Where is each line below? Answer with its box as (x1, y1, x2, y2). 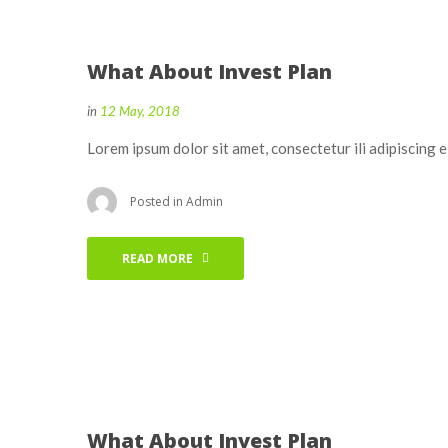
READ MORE (122, 249, 193, 267)
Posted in (130, 192, 186, 210)
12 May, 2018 (100, 102, 180, 119)
